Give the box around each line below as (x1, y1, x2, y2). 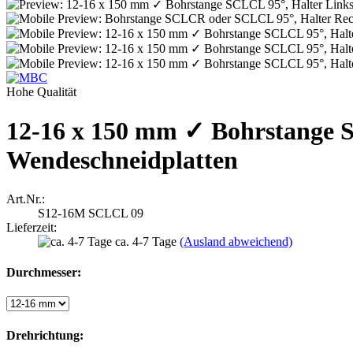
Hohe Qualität (6, 85, 76, 98)
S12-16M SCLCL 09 (38, 206, 143, 220)
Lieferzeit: (6, 220, 57, 234)
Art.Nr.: (6, 191, 45, 206)
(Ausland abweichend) (180, 234, 292, 248)
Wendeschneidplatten (6, 146, 238, 175)
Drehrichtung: (6, 328, 84, 342)
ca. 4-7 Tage (115, 234, 180, 248)
